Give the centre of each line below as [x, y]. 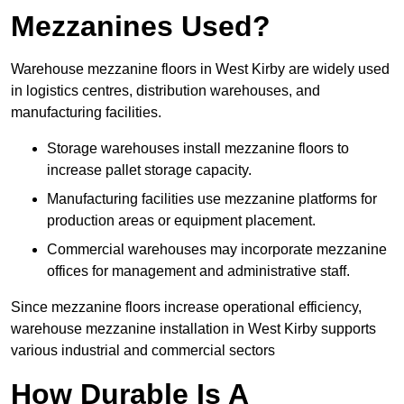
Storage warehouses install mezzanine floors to [198, 149]
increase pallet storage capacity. [149, 170]
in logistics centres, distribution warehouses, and [165, 91]
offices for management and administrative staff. [198, 271]
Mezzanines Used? [141, 27]
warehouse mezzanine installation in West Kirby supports [193, 329]
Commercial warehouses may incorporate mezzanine [217, 250]
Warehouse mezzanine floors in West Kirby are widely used [200, 69]
